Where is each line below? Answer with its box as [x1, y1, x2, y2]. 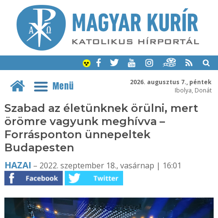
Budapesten [4, 141, 74, 154]
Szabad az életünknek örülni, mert [4, 102, 198, 115]
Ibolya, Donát [174, 86, 212, 94]
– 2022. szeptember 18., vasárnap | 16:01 [31, 160, 182, 171]
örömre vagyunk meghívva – [4, 115, 165, 128]
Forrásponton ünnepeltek [4, 128, 150, 141]
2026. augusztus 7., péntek [129, 77, 212, 86]
